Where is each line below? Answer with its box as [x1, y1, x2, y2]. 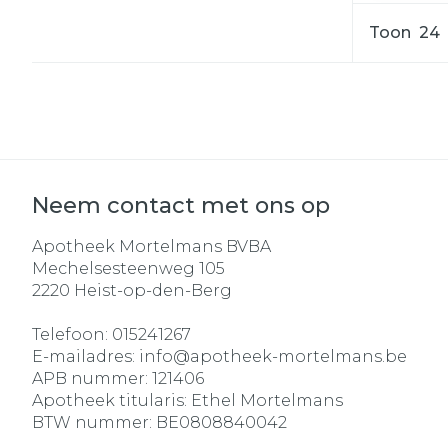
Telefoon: [32, 325, 112, 345]
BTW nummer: [32, 413, 156, 433]
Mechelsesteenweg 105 [32, 259, 225, 279]
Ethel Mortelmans [191, 391, 343, 411]
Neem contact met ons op [32, 192, 330, 220]
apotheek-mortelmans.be [190, 347, 407, 367]
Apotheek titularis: [32, 391, 191, 411]
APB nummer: [32, 369, 152, 389]
